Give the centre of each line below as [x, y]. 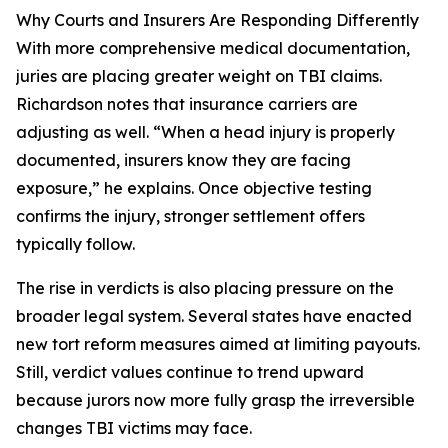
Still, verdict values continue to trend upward [190, 372]
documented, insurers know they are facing [183, 160]
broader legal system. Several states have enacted [214, 316]
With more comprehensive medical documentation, [213, 48]
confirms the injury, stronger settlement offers [190, 216]
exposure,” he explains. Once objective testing [194, 188]
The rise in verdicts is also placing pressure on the [205, 288]
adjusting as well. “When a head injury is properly [205, 132]
